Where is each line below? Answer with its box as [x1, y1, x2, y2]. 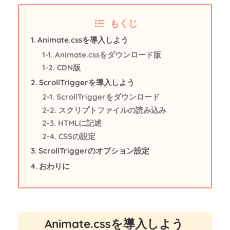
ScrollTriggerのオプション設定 [39, 146, 150, 156]
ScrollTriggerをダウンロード [56, 92, 160, 102]
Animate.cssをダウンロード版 [54, 49, 161, 60]
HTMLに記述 [57, 118, 102, 128]
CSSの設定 [58, 131, 95, 141]
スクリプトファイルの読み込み [58, 105, 166, 115]
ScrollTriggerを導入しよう [39, 77, 135, 87]
